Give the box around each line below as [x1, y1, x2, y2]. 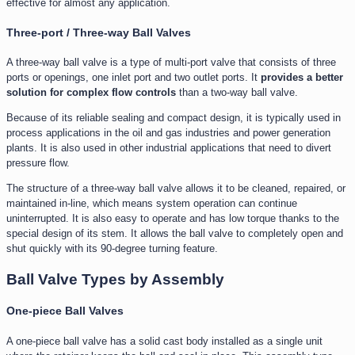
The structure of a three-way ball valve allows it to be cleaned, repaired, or [6, 182, 345, 195]
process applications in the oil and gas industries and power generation [6, 127, 330, 139]
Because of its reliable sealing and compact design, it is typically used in [6, 112, 341, 124]
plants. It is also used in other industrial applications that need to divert [6, 142, 331, 155]
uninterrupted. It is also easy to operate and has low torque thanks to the [6, 212, 339, 225]
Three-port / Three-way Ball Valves [6, 25, 191, 39]
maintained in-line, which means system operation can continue [6, 197, 297, 210]
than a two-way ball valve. [176, 86, 298, 99]
